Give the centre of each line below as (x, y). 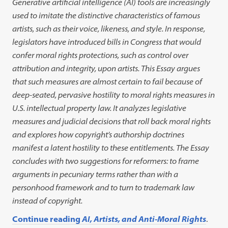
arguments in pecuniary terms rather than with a (95, 174)
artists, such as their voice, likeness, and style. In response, (109, 28)
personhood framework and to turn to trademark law (104, 187)
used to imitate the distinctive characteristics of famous (106, 15)
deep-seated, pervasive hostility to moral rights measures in (114, 95)
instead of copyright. (48, 201)
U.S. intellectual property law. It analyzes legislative (99, 108)
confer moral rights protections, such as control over (101, 55)
